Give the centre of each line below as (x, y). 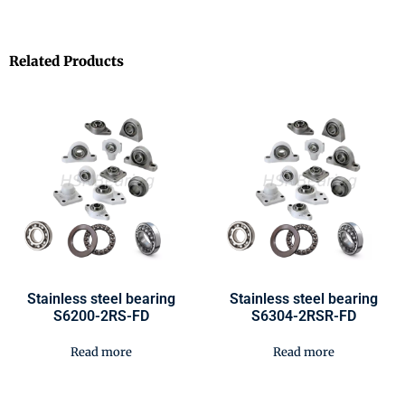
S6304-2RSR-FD (304, 316)
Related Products (66, 61)
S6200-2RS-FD (101, 316)
